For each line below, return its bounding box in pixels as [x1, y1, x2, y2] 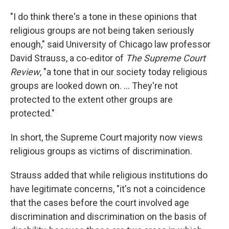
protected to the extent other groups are [10, 94, 173, 105]
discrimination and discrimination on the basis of [10, 211, 207, 222]
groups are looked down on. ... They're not [10, 80, 178, 91]
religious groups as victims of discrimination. [10, 146, 192, 156]
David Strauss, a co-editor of [10, 53, 126, 63]
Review [10, 66, 40, 77]
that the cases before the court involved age [10, 197, 189, 208]
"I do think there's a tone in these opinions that [10, 11, 197, 22]
